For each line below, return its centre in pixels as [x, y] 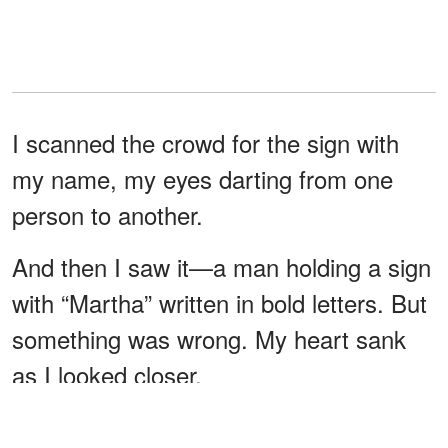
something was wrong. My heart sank [209, 338]
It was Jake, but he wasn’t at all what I [213, 426]
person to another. [107, 214]
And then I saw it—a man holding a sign [221, 266]
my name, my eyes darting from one [202, 178]
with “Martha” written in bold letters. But [219, 302]
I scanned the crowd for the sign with [205, 142]
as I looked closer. [107, 374]
